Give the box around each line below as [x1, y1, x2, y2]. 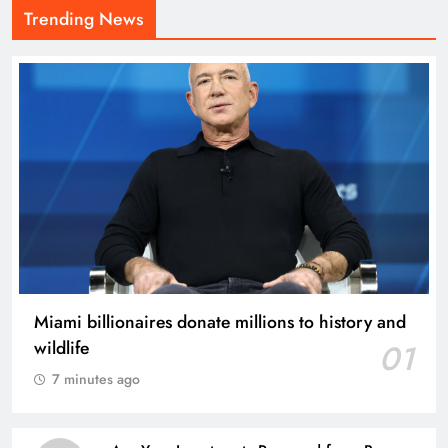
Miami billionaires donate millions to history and [34, 308, 406, 335]
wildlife [34, 334, 89, 361]
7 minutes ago [52, 368, 140, 389]
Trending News [24, 6, 144, 33]
